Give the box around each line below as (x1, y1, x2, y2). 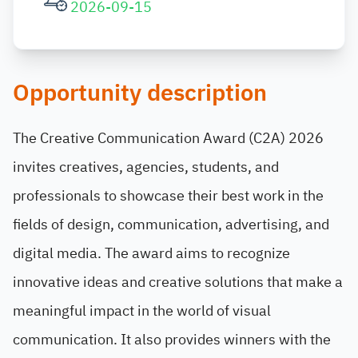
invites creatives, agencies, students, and (13, 156, 279, 177)
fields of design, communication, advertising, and (13, 213, 329, 235)
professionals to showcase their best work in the (13, 185, 324, 206)
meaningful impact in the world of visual (13, 300, 271, 321)
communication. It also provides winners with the (13, 328, 331, 350)
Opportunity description (13, 76, 267, 110)
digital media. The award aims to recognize (13, 242, 290, 264)
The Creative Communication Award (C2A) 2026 (13, 127, 324, 149)
